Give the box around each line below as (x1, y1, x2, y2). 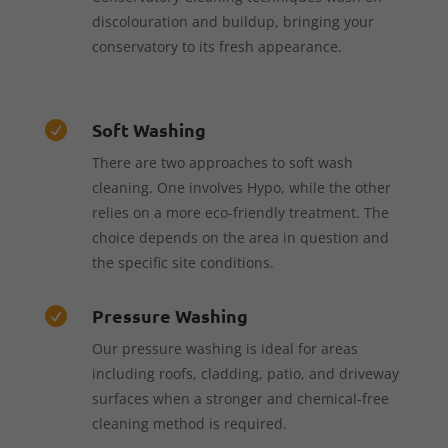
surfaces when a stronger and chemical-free (91, 388, 389, 408)
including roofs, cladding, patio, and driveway (91, 363, 399, 383)
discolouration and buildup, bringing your (91, 11, 374, 31)
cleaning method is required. (91, 413, 287, 433)
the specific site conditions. (91, 252, 274, 272)
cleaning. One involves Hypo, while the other (91, 177, 391, 197)
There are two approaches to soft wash (91, 152, 353, 172)
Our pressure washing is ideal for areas (91, 338, 358, 358)
